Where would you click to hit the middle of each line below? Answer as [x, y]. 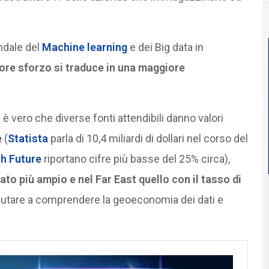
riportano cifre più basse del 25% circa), [135, 159]
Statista [28, 139]
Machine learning [84, 47]
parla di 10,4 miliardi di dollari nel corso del [148, 139]
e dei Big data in [165, 47]
